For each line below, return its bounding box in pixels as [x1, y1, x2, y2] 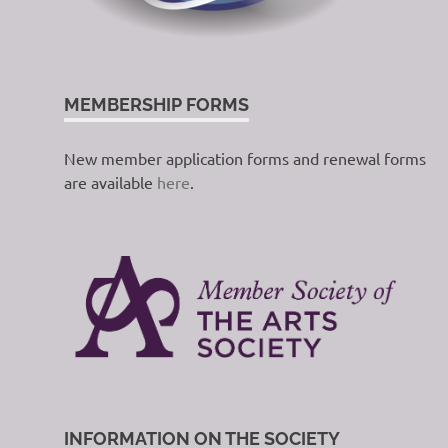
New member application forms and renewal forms [64, 147, 426, 168]
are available [64, 171, 157, 192]
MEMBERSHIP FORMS [64, 93, 249, 115]
